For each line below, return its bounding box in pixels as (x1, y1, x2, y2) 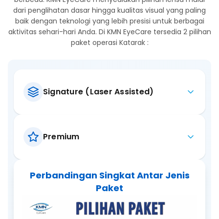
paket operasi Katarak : (70, 37, 149, 47)
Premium (43, 131, 80, 142)
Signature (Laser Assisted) (43, 86, 154, 97)
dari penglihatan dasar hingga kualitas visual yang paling (13, 5, 206, 15)
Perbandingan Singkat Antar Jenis (29, 169, 190, 181)
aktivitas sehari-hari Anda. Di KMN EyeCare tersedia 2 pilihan (8, 26, 211, 37)
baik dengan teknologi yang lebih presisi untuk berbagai (15, 16, 204, 26)
